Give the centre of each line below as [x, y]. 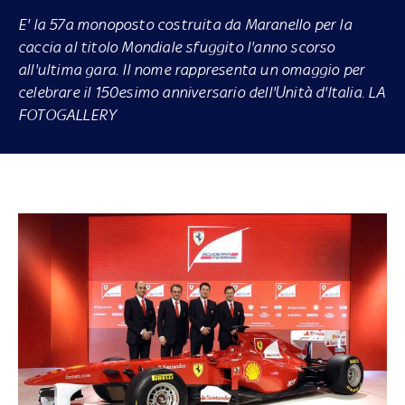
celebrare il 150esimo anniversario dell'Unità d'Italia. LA [202, 92]
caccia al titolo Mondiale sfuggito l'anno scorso [176, 47]
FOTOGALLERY [67, 114]
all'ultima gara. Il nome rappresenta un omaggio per [191, 69]
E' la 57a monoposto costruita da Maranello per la [184, 24]
